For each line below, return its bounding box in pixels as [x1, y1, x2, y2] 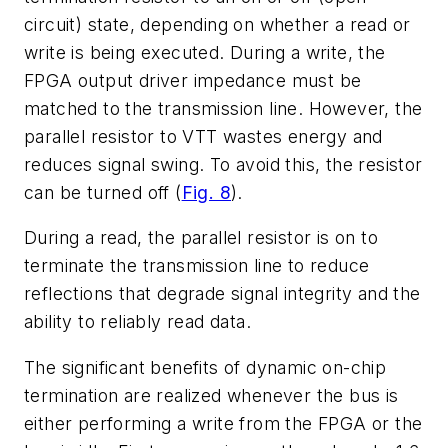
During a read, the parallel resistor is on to [24, 227, 378, 249]
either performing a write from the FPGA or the [24, 412, 423, 434]
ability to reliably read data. [24, 311, 251, 333]
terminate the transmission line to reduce [24, 255, 370, 277]
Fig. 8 [181, 181, 232, 203]
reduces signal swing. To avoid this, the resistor [24, 153, 423, 175]
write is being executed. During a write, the [24, 41, 386, 63]
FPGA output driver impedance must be [24, 69, 362, 91]
